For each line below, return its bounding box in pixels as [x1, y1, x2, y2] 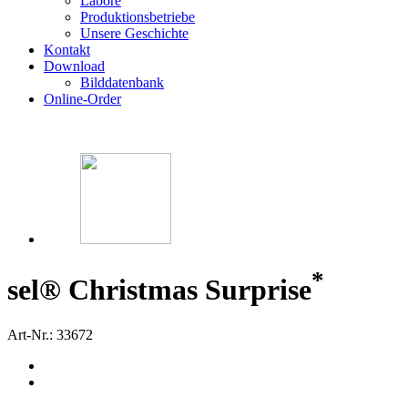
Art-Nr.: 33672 [7, 326, 93, 342]
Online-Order [44, 91, 121, 107]
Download [44, 58, 105, 74]
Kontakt [44, 42, 90, 57]
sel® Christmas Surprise [7, 273, 311, 307]
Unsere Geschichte [80, 25, 189, 41]
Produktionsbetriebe [80, 9, 195, 25]
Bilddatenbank [80, 75, 164, 90]
